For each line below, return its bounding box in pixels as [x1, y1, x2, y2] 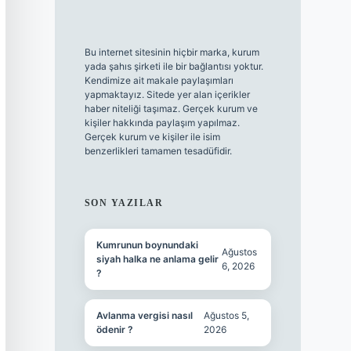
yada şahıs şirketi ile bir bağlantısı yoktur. [84, 60, 263, 73]
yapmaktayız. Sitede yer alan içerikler [84, 89, 250, 101]
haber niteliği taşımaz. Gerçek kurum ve [84, 103, 258, 115]
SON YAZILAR [84, 197, 164, 209]
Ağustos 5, [204, 309, 250, 322]
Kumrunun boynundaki [96, 239, 198, 251]
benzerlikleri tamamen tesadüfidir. [84, 145, 232, 157]
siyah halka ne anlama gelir [96, 253, 219, 266]
